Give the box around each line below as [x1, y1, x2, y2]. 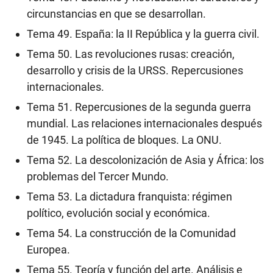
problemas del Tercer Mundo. [27, 170, 169, 183]
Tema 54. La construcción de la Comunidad [27, 227, 236, 240]
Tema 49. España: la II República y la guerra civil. [27, 27, 260, 41]
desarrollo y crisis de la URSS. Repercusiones [27, 64, 243, 77]
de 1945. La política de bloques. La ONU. [27, 133, 222, 147]
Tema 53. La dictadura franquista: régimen [27, 190, 232, 204]
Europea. [27, 243, 70, 257]
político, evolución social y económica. [27, 207, 210, 220]
